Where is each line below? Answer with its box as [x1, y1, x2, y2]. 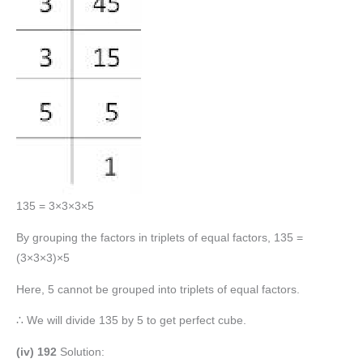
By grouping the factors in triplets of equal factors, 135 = [16, 231, 303, 244]
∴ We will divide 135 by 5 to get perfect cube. [16, 314, 246, 327]
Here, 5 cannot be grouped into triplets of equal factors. [16, 283, 300, 296]
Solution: [60, 346, 105, 358]
